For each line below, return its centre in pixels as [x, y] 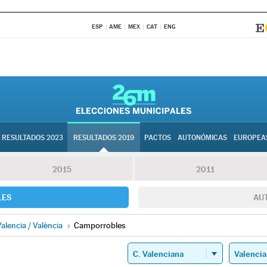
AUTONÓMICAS [202, 138]
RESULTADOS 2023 [32, 138]
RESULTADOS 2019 [104, 138]
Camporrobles [100, 225]
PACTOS [158, 138]
